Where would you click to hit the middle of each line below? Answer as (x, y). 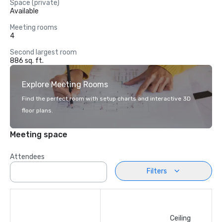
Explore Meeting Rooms (65, 84)
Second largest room (43, 52)
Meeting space (39, 135)
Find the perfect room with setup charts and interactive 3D (106, 99)
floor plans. (37, 111)
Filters (157, 171)
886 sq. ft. (27, 61)
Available (24, 11)
